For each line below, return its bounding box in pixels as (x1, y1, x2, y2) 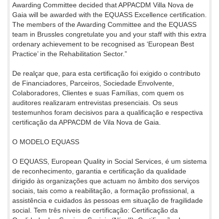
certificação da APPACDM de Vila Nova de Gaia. (12, 118, 161, 126)
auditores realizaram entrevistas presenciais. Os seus (12, 98, 178, 107)
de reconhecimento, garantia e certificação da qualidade (12, 167, 186, 175)
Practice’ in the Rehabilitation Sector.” (12, 49, 127, 58)
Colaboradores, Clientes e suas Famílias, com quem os (12, 88, 184, 97)
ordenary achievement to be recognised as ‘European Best (12, 40, 194, 48)
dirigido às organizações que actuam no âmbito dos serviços (12, 176, 199, 185)
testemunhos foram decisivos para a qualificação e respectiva (12, 108, 203, 116)
